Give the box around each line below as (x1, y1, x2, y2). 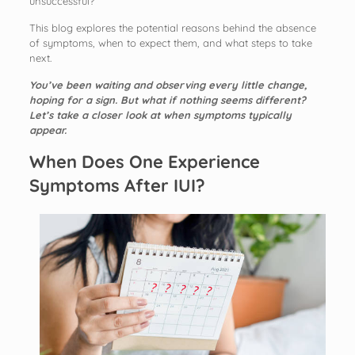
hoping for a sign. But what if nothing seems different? (29, 93, 306, 106)
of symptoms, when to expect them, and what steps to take (29, 36, 312, 49)
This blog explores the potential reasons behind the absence (29, 21, 316, 34)
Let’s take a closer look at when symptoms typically (29, 108, 292, 121)
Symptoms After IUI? (29, 174, 205, 197)
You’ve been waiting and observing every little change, (29, 78, 307, 91)
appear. (29, 123, 67, 136)
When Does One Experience (29, 150, 260, 173)
